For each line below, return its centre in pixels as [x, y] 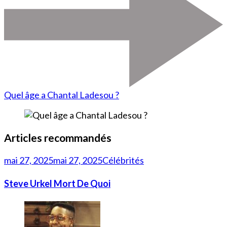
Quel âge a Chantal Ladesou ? [62, 94]
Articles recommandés [58, 137]
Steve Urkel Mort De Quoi [57, 183]
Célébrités [123, 160]
